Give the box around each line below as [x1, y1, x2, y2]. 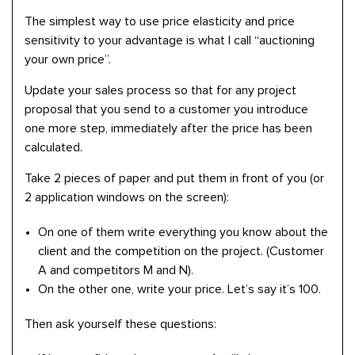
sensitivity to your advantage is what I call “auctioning [25, 34, 315, 47]
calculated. [25, 141, 82, 154]
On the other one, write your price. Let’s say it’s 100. [38, 283, 321, 296]
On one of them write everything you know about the [38, 226, 328, 239]
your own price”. [25, 53, 111, 66]
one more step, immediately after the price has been [25, 122, 312, 135]
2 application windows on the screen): [25, 191, 229, 204]
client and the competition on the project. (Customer [38, 245, 324, 258]
